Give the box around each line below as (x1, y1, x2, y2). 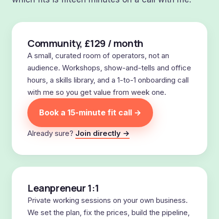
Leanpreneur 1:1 (27, 181, 99, 195)
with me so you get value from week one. (27, 88, 166, 97)
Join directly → (75, 129, 130, 138)
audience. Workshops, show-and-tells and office (27, 63, 191, 72)
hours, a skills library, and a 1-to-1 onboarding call (27, 75, 189, 85)
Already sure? (27, 129, 75, 138)
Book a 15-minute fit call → (39, 108, 141, 117)
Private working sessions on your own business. (27, 196, 188, 205)
